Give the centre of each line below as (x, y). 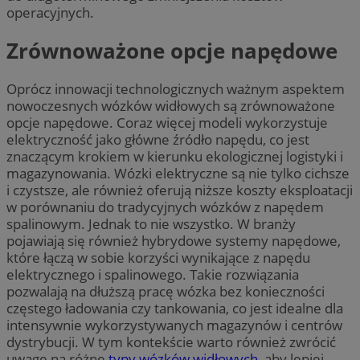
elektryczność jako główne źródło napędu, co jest (158, 140)
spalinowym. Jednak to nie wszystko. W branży (151, 224)
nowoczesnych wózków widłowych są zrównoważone (171, 106)
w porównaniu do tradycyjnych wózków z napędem (165, 207)
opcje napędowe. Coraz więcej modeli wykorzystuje (167, 123)
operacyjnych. (52, 12)
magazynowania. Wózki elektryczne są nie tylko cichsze (178, 174)
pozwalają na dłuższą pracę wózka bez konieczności (166, 292)
